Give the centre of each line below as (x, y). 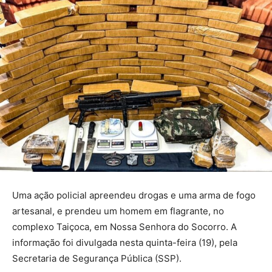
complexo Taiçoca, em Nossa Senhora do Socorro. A (124, 227)
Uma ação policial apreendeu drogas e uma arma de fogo (134, 195)
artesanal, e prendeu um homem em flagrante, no (118, 211)
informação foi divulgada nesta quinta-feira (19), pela (125, 243)
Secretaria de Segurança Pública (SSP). (97, 259)
